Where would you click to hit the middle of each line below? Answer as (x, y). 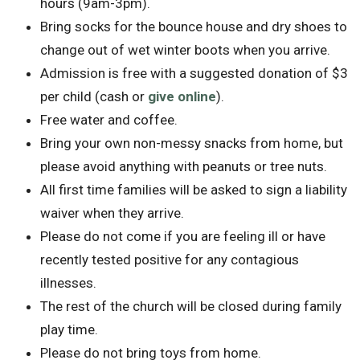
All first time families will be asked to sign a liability (194, 189)
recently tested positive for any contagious (170, 259)
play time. (69, 329)
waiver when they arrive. (112, 213)
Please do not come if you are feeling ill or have (183, 236)
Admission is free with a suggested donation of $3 (194, 73)
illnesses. (68, 282)
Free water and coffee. (109, 119)
